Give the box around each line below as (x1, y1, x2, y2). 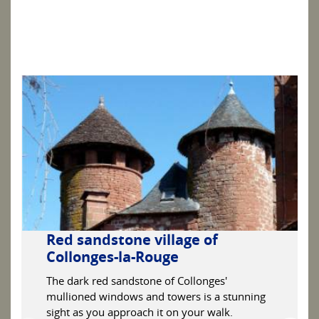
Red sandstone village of (46, 230, 218, 250)
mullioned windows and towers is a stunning (46, 289, 266, 304)
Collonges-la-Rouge (46, 247, 179, 267)
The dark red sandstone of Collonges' (46, 273, 227, 288)
